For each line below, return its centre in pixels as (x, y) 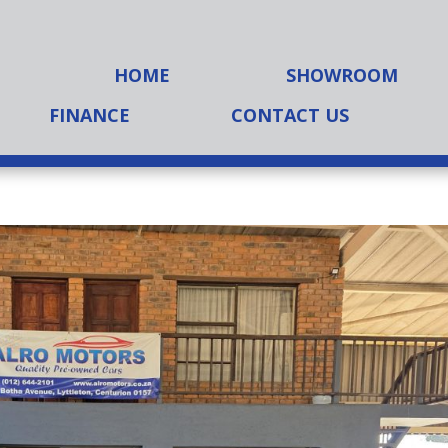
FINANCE (90, 115)
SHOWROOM (342, 75)
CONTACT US (290, 115)
